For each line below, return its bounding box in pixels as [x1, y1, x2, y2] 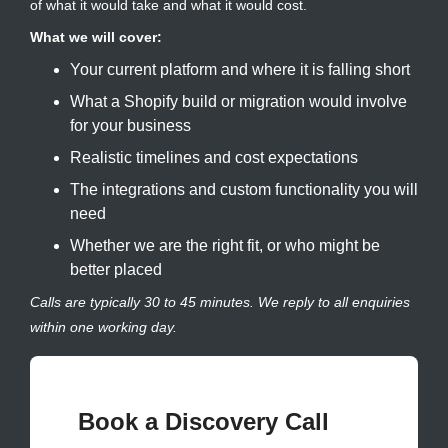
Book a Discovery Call [78, 407, 329, 435]
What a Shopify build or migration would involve [70, 93, 407, 111]
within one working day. [30, 318, 177, 335]
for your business [70, 117, 191, 135]
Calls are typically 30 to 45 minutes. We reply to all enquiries [30, 293, 410, 310]
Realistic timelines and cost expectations [70, 149, 358, 167]
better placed [70, 261, 162, 279]
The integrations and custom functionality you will [70, 181, 418, 199]
